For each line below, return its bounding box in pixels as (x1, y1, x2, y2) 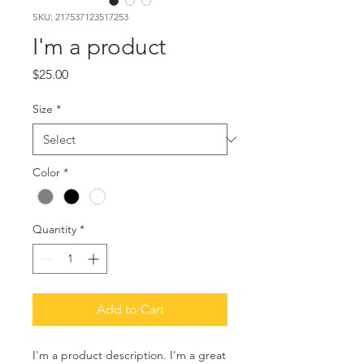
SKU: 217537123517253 (32, 11, 128, 23)
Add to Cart (96, 301, 164, 318)
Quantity (32, 222, 76, 237)
